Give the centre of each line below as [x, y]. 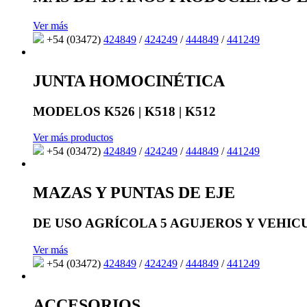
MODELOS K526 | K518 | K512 [124, 111]
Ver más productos [73, 138]
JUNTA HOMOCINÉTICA [129, 81]
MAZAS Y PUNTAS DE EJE [134, 193]
